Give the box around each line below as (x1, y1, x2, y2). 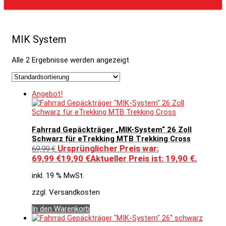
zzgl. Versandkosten (32, 188, 100, 197)
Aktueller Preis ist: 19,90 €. (90, 153, 197, 164)
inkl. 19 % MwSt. (32, 171, 84, 181)
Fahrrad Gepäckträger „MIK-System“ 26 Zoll (32, 125, 192, 135)
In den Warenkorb (32, 204, 90, 214)
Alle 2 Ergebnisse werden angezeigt (12, 55, 129, 65)
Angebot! (32, 89, 63, 98)
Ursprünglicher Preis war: (58, 143, 159, 154)
